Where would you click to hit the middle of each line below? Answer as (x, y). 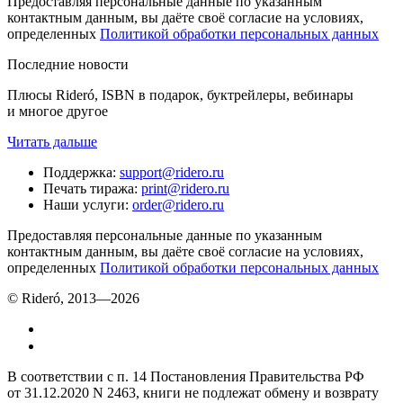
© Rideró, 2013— (59, 298)
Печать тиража (89, 188)
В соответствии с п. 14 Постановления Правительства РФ (186, 376)
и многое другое (58, 111)
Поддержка (78, 172)
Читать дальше (52, 141)
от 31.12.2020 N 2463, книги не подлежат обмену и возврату (193, 392)
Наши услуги (84, 204)
